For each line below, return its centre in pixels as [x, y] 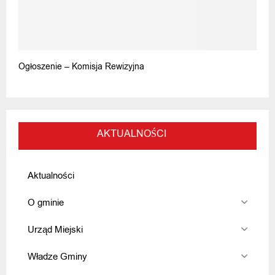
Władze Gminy [57, 256]
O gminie [46, 202]
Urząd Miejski [55, 229]
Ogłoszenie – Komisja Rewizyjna [81, 66]
